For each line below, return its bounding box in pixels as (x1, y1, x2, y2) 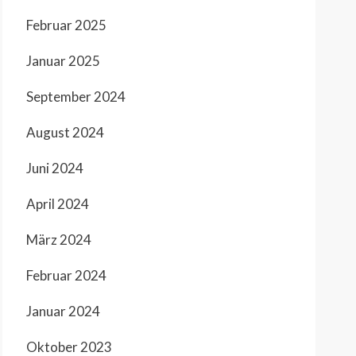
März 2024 (26, 230, 91, 248)
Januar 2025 (26, 52, 100, 69)
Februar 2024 (26, 266, 106, 284)
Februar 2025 (26, 16, 106, 33)
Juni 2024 (26, 159, 83, 176)
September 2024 (26, 87, 126, 105)
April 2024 (26, 195, 89, 212)
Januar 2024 (26, 302, 100, 319)
